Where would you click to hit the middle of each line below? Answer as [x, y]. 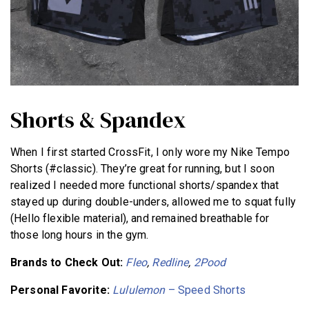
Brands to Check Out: [68, 262]
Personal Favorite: [62, 290]
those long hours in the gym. [80, 235]
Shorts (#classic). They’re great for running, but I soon [142, 168]
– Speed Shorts [207, 290]
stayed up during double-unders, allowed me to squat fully [153, 201]
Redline [170, 262]
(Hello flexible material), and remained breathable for [140, 218]
